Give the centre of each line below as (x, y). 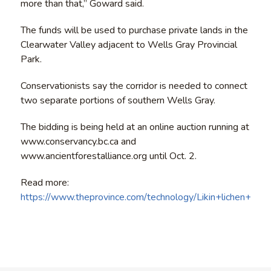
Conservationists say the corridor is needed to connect (134, 86)
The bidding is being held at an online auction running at (135, 127)
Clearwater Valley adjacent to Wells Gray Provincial (129, 45)
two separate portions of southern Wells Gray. (118, 101)
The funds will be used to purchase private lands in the (134, 31)
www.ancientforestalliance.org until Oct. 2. (108, 156)
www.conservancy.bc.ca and (78, 142)
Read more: (44, 183)
